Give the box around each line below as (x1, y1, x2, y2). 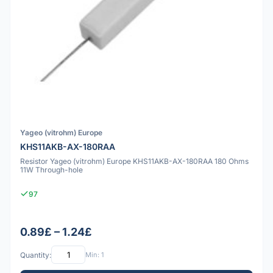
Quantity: (20, 250, 51, 260)
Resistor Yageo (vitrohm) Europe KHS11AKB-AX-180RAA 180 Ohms (20, 156, 249, 166)
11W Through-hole (20, 165, 83, 174)
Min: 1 (85, 250, 104, 259)
